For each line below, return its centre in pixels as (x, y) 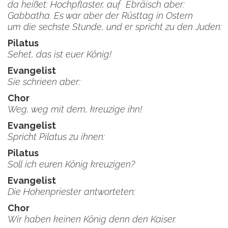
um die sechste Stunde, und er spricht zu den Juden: (115, 27)
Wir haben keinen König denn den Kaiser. (92, 219)
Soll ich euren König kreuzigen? (74, 164)
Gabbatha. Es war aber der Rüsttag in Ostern (100, 16)
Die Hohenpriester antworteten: (72, 192)
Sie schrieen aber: (44, 82)
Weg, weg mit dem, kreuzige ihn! (77, 109)
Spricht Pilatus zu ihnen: (56, 137)
